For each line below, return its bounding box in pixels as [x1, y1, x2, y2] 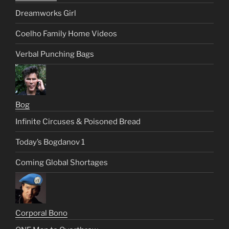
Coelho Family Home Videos [15, 29, 117, 38]
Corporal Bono [15, 209, 67, 218]
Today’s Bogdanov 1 [15, 137, 85, 147]
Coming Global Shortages [15, 157, 108, 167]
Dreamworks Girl [15, 8, 76, 18]
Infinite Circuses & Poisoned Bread [15, 117, 141, 126]
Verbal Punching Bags [15, 49, 94, 59]
